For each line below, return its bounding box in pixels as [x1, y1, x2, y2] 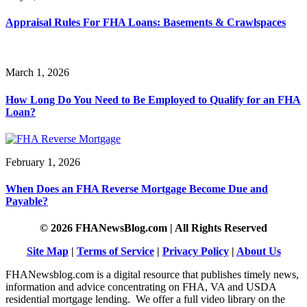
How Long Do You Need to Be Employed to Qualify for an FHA [5, 93, 301, 106]
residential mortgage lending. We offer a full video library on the [5, 293, 285, 306]
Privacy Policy [162, 245, 229, 258]
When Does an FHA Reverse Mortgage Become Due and [5, 183, 268, 195]
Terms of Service [76, 245, 154, 258]
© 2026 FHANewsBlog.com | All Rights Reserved [40, 222, 267, 234]
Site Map [26, 245, 69, 258]
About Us [236, 245, 281, 258]
